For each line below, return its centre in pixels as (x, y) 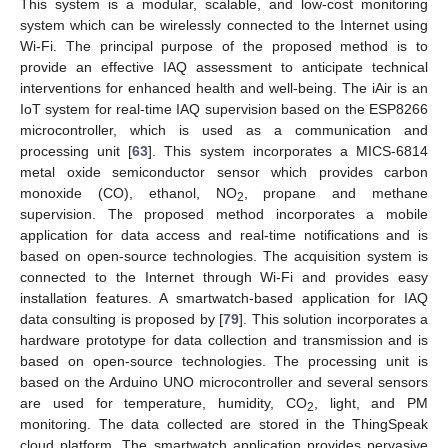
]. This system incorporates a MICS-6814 (288, 150)
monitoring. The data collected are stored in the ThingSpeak (224, 423)
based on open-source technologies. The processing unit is (224, 360)
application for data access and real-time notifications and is (224, 234)
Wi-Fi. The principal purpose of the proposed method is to (224, 45)
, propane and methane (335, 192)
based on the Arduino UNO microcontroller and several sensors (224, 381)
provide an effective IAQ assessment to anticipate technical (224, 66)
